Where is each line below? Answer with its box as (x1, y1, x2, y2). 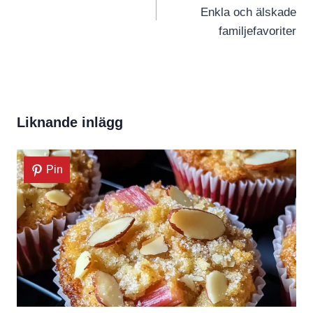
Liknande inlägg (17, 115, 123, 131)
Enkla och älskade (201, 6, 296, 20)
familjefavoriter (219, 24, 296, 38)
